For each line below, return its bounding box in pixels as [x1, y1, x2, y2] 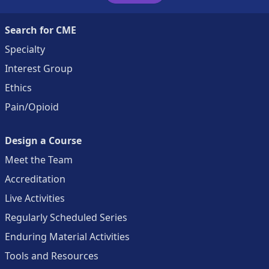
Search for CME [5, 23, 76, 37]
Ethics [5, 81, 32, 94]
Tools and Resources [5, 249, 98, 262]
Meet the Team [5, 153, 73, 166]
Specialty [5, 43, 45, 56]
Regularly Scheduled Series [5, 211, 127, 224]
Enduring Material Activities [5, 230, 130, 243]
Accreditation [5, 172, 65, 186]
